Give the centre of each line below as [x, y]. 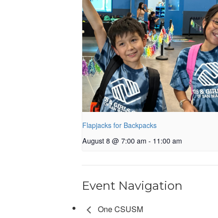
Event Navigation [132, 186]
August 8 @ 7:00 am [114, 141]
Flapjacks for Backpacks [119, 125]
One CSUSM [119, 209]
